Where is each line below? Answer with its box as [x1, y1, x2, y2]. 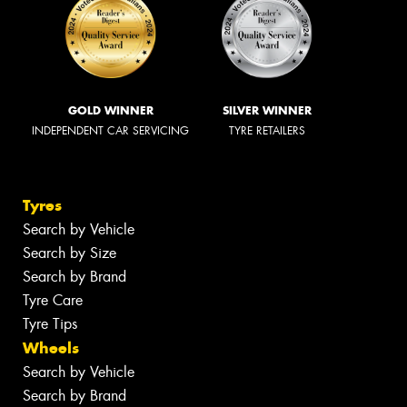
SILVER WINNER [223, 103, 312, 117]
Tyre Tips [23, 314, 77, 334]
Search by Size [23, 243, 116, 263]
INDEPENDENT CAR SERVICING [32, 123, 189, 138]
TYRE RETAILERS [229, 123, 305, 138]
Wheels [23, 338, 79, 359]
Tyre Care [23, 291, 83, 311]
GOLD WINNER [67, 103, 154, 117]
